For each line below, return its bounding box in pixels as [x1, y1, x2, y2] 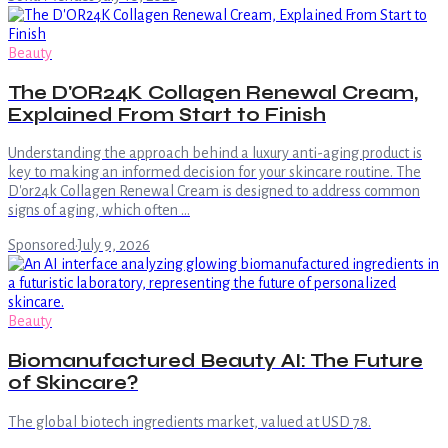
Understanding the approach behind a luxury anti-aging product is [8, 145, 422, 162]
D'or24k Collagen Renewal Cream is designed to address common [8, 183, 420, 200]
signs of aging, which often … [8, 202, 190, 219]
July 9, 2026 [78, 237, 150, 254]
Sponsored [8, 237, 75, 254]
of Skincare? [8, 372, 138, 395]
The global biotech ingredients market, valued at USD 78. [8, 413, 371, 430]
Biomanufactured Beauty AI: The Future [8, 350, 423, 373]
